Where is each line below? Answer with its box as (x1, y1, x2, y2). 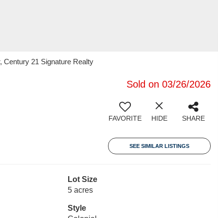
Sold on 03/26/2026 (127, 79, 211, 90)
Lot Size (67, 175, 97, 183)
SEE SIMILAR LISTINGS (129, 143, 189, 149)
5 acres (67, 186, 93, 194)
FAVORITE (109, 114, 142, 122)
